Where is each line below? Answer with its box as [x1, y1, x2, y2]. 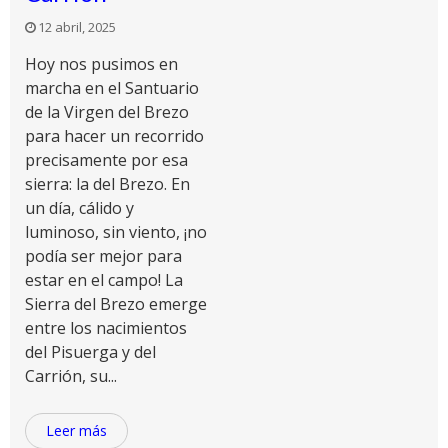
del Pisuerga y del [25, 341, 156, 363]
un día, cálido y [25, 197, 134, 219]
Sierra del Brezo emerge [25, 293, 207, 315]
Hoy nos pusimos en [25, 53, 178, 75]
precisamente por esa [25, 149, 188, 171]
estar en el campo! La [25, 269, 183, 291]
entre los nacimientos [25, 317, 187, 339]
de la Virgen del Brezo [25, 101, 189, 123]
